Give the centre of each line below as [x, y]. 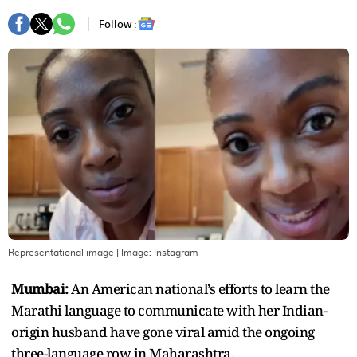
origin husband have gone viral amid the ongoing [163, 331]
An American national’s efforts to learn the [200, 288]
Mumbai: [41, 288]
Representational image [61, 252]
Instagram [176, 252]
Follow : [118, 24]
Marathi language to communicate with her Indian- [169, 310]
